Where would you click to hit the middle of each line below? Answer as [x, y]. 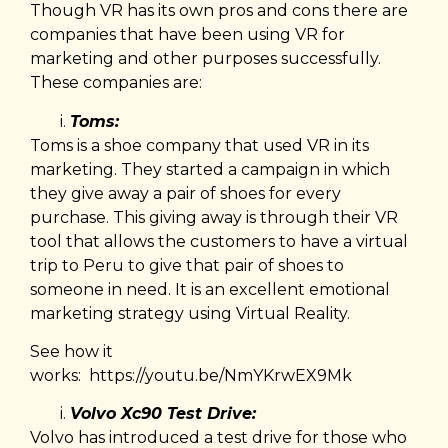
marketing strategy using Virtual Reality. [190, 313]
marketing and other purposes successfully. [205, 59]
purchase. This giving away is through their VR [214, 217]
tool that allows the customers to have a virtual [219, 241]
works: [59, 376]
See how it [71, 352]
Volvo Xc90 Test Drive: [163, 414]
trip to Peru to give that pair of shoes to [187, 265]
